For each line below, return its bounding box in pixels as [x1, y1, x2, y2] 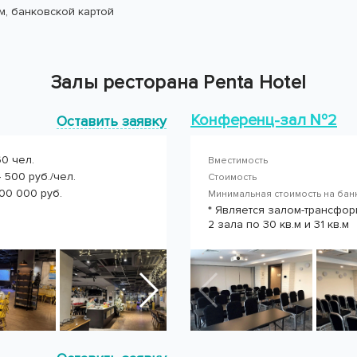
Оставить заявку [57, 112, 167, 130]
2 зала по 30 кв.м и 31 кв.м [208, 218, 349, 231]
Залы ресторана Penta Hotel [50, 71, 307, 94]
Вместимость [208, 155, 268, 167]
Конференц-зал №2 [190, 111, 337, 130]
